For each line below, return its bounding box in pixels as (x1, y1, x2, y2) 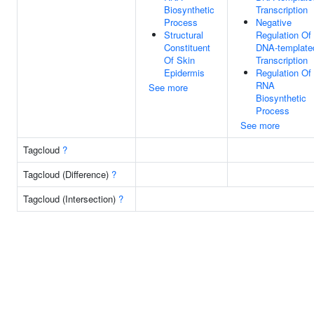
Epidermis (164, 66, 205, 79)
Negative (256, 15, 292, 29)
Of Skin (164, 53, 195, 67)
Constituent (164, 41, 210, 54)
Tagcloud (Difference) (23, 168, 111, 181)
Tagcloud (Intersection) (23, 192, 118, 205)
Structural (164, 28, 203, 41)
